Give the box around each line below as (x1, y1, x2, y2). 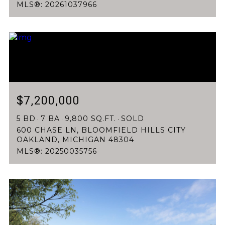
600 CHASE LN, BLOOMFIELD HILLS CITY (17, 126, 186, 135)
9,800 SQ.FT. (65, 114, 116, 124)
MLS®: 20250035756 (17, 147, 97, 156)
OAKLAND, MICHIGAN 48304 (17, 135, 134, 145)
